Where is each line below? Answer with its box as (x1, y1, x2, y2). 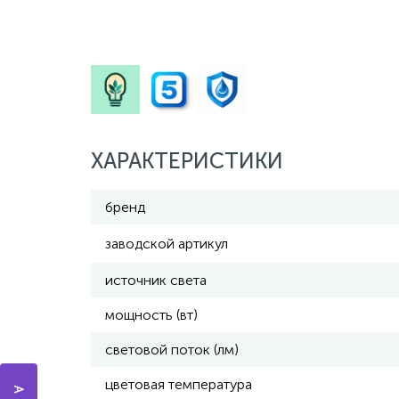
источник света (105, 272, 207, 289)
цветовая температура (105, 376, 252, 393)
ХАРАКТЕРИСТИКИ (91, 148, 283, 174)
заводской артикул (105, 235, 228, 252)
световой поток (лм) (105, 341, 239, 358)
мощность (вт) (105, 306, 198, 323)
